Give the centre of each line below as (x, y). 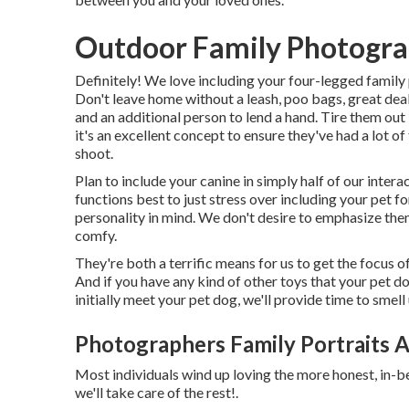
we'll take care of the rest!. (157, 392)
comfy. (96, 235)
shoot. (94, 153)
